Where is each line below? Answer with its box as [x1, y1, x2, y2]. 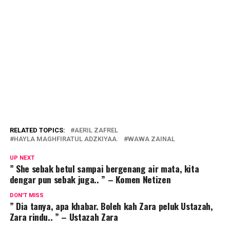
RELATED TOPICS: [9, 126, 65, 135]
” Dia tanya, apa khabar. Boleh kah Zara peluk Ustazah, [9, 199, 213, 213]
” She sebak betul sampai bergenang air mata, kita [9, 162, 199, 176]
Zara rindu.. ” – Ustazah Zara [9, 210, 118, 224]
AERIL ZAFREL [74, 126, 118, 135]
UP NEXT [9, 155, 34, 162]
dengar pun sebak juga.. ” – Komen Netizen [9, 172, 171, 186]
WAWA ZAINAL [127, 135, 175, 143]
